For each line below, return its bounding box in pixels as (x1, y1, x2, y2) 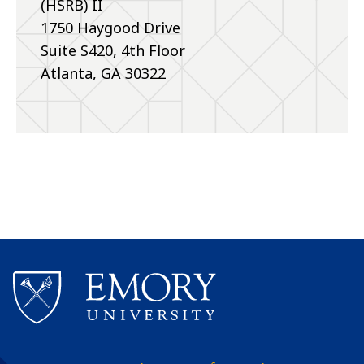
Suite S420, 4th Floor (41, 41, 185, 61)
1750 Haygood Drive (41, 18, 180, 38)
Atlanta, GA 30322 (41, 63, 166, 84)
